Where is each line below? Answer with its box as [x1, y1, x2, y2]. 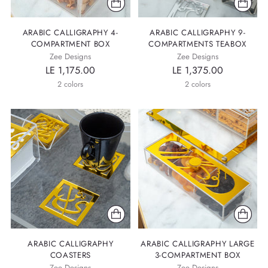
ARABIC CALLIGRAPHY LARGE [141, 237, 255, 249]
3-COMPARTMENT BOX [154, 249, 240, 261]
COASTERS [50, 249, 91, 261]
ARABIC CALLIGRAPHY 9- [150, 27, 246, 38]
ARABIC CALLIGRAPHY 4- [22, 27, 118, 38]
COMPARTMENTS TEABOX [148, 38, 247, 50]
